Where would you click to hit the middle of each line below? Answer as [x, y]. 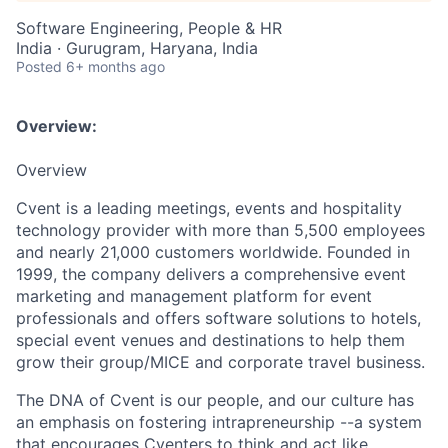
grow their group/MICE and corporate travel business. [220, 362]
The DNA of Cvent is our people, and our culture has [215, 400]
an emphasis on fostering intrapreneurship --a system [219, 422]
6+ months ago [115, 66]
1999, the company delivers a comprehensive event [211, 274]
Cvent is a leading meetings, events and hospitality [209, 208]
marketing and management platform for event [194, 296]
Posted [39, 66]
